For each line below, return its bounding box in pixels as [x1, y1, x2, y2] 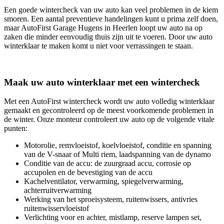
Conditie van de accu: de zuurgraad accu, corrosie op [24, 159, 191, 168]
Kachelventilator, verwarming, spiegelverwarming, [24, 177, 183, 186]
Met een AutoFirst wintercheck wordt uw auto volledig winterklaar [4, 97, 214, 106]
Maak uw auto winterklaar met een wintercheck [4, 76, 200, 87]
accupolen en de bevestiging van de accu [24, 168, 152, 177]
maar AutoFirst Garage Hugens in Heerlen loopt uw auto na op [4, 23, 202, 32]
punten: [4, 124, 27, 133]
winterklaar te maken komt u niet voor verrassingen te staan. [4, 41, 193, 50]
